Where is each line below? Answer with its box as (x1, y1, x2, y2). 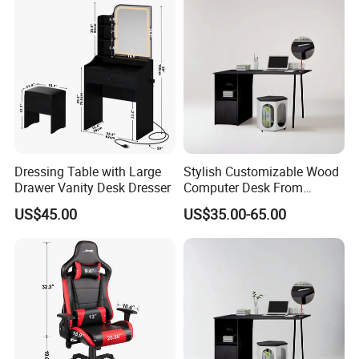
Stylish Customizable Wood (183, 162, 339, 180)
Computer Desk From (183, 178, 303, 196)
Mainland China (183, 194, 273, 212)
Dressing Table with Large (14, 162, 162, 180)
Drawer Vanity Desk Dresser (14, 178, 171, 196)
